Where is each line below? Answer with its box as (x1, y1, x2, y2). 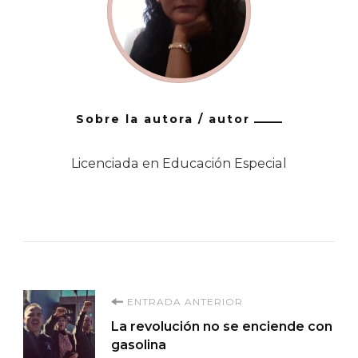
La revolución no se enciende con (111, 318, 332, 334)
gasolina (111, 336, 166, 352)
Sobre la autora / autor (76, 111, 250, 126)
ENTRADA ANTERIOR (127, 295, 243, 308)
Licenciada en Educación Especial (71, 155, 287, 171)
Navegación (22, 288, 213, 328)
